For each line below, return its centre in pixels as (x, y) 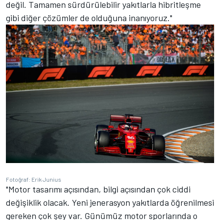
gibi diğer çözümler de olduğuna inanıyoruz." (89, 17)
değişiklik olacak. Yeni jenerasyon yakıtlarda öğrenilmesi (110, 202)
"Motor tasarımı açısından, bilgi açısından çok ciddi (98, 189)
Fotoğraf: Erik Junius (34, 179)
